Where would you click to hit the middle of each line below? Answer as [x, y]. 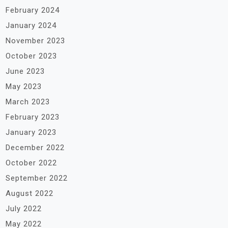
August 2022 [30, 193]
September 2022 [37, 178]
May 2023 [24, 87]
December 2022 [35, 148]
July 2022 [24, 209]
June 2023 [25, 71]
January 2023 [31, 132]
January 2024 [31, 25]
